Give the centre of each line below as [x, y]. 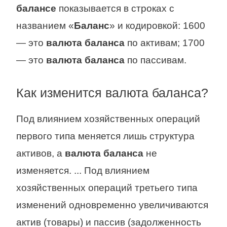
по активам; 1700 [165, 43]
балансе [36, 8]
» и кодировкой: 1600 [157, 25]
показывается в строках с [115, 8]
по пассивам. [156, 60]
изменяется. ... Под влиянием [83, 170]
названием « [45, 25]
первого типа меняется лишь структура [105, 136]
